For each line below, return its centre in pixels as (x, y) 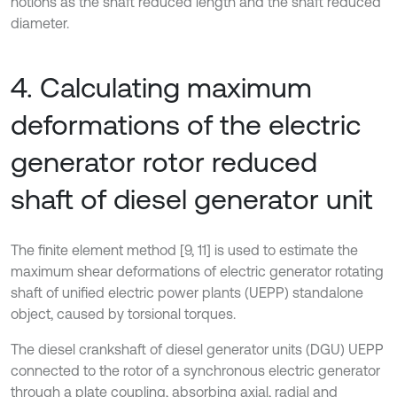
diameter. (40, 23)
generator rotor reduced (164, 162)
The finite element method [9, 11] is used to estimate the (184, 250)
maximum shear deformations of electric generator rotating (197, 272)
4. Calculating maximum (161, 88)
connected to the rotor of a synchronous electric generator (195, 371)
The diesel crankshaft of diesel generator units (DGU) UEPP (197, 350)
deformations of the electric (186, 125)
